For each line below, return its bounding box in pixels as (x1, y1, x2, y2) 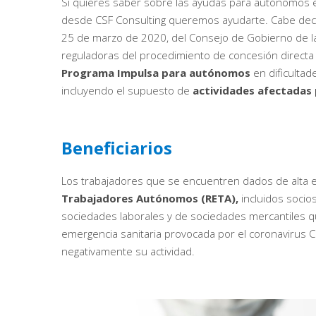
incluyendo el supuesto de (61, 83, 193, 98)
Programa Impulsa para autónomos (61, 66, 250, 80)
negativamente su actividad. (61, 244, 195, 259)
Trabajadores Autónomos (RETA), (61, 191, 238, 206)
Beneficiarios (61, 136, 172, 160)
